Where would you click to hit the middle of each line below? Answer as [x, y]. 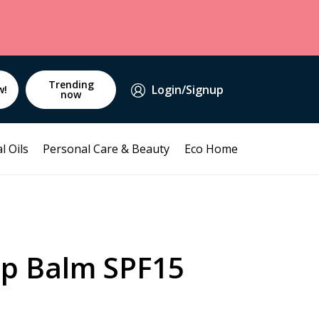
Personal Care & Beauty [106, 149]
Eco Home [211, 149]
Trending [71, 84]
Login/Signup [187, 89]
